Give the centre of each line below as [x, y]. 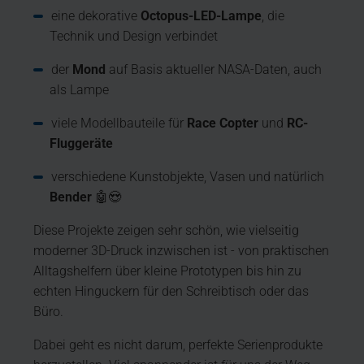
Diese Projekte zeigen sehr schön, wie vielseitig [167, 230]
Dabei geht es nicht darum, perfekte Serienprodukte [178, 344]
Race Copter [223, 123]
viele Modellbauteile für [119, 123]
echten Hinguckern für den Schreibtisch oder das [171, 291]
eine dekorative [96, 15]
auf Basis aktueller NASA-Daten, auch [216, 69]
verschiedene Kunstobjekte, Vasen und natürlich [188, 176]
